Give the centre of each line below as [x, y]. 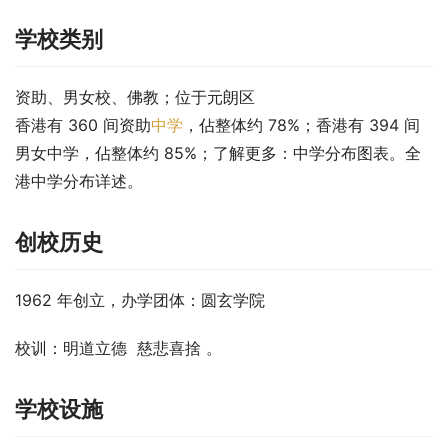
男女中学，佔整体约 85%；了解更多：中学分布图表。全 [218, 152]
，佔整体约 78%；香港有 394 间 [301, 124]
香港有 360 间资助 [83, 124]
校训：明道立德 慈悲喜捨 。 [118, 347]
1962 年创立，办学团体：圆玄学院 [140, 299]
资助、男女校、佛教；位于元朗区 [135, 96]
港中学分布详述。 [79, 180]
